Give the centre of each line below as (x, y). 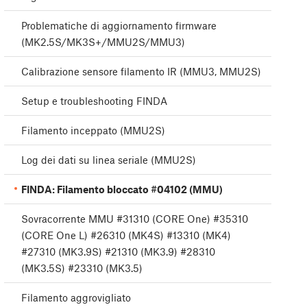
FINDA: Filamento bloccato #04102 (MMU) (122, 189)
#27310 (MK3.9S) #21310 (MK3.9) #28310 (118, 252)
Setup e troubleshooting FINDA (94, 101)
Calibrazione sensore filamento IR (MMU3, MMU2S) (141, 72)
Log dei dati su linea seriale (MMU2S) (109, 160)
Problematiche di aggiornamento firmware (119, 26)
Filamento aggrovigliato (76, 298)
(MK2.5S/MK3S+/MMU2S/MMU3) (103, 42)
